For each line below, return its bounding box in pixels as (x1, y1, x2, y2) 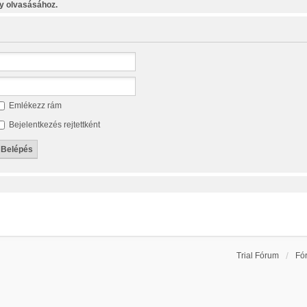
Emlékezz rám (6, 101, 62, 111)
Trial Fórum (236, 251, 279, 261)
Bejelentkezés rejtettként (6, 120, 100, 130)
